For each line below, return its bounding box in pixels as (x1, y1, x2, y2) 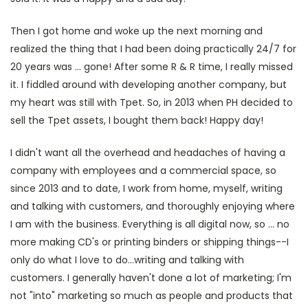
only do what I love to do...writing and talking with (10, 253, 244, 267)
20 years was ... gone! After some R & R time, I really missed (10, 60, 293, 74)
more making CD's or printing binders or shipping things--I (10, 235, 289, 249)
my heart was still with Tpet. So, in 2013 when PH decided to (10, 96, 293, 109)
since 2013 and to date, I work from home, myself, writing (10, 181, 283, 195)
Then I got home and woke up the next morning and (10, 24, 263, 38)
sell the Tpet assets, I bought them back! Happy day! (10, 113, 263, 127)
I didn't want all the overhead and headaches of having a (10, 146, 285, 159)
